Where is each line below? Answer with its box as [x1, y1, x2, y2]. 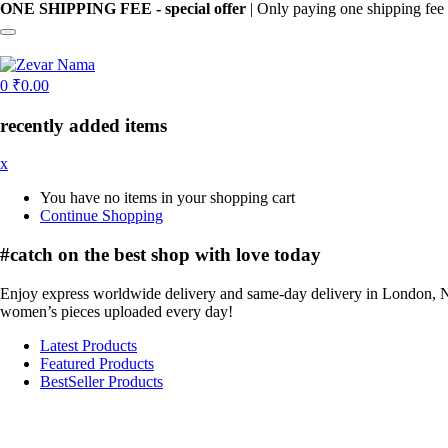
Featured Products [40, 354, 154, 372]
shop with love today [151, 244, 321, 266]
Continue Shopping [40, 207, 163, 225]
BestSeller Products [40, 372, 163, 390]
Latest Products [40, 336, 137, 354]
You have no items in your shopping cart [40, 189, 295, 207]
